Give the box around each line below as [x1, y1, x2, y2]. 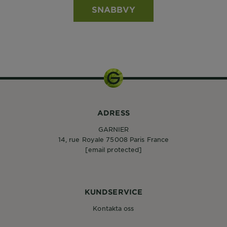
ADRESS [97, 108, 130, 117]
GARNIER [98, 125, 129, 133]
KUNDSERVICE [84, 187, 143, 196]
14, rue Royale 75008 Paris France [58, 135, 169, 143]
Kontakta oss [93, 204, 134, 212]
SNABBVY [92, 4, 135, 14]
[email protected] [85, 145, 142, 154]
